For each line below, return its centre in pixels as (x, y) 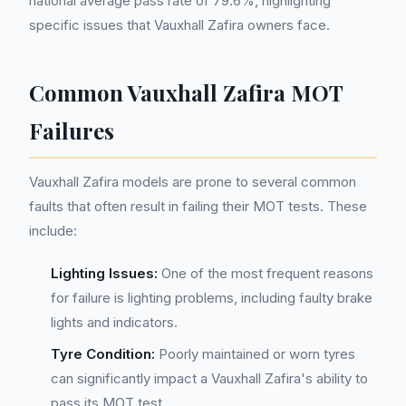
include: (53, 231)
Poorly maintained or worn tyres (255, 354)
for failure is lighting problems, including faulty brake (212, 298)
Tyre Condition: (103, 354)
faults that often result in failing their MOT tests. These (198, 206)
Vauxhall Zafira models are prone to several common (193, 182)
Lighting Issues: (104, 273)
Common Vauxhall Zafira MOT (186, 92)
